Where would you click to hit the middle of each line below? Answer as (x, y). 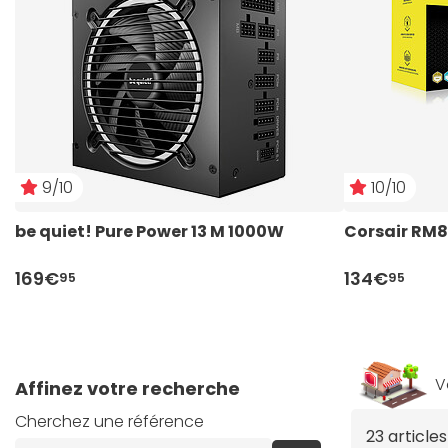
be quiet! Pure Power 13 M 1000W (149, 231)
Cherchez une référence (109, 421)
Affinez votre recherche (127, 388)
